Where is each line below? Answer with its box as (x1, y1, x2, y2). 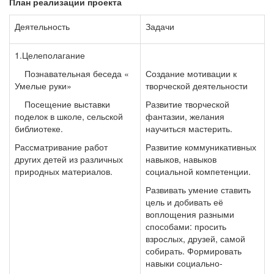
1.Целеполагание (15, 49, 85, 61)
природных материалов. (15, 165, 113, 177)
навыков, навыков (146, 153, 217, 165)
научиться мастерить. (146, 122, 232, 135)
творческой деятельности (146, 80, 248, 92)
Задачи (146, 20, 174, 32)
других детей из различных (15, 153, 123, 165)
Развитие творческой (146, 98, 229, 110)
